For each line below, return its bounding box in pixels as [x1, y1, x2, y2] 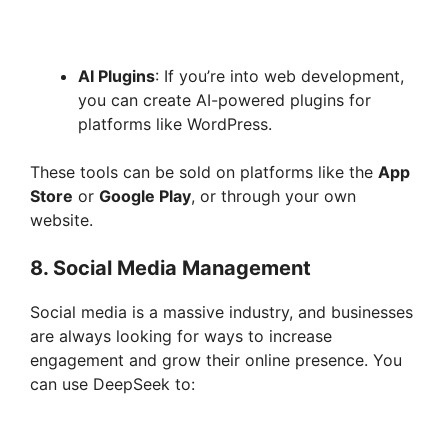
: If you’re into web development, [155, 65, 404, 86]
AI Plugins [78, 65, 155, 86]
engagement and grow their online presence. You [30, 349, 402, 370]
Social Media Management [53, 255, 311, 280]
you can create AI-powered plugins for [78, 89, 371, 110]
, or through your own [191, 185, 356, 206]
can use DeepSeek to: [30, 373, 195, 394]
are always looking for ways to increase [30, 325, 332, 346]
